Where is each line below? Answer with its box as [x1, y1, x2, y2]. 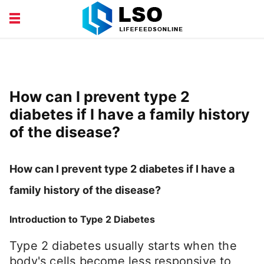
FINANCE [154, 38, 196, 50]
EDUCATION [22, 38, 78, 50]
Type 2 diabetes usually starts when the [9, 238, 237, 253]
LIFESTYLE [154, 68, 203, 80]
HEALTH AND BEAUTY [22, 68, 123, 80]
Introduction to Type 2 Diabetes [9, 213, 155, 226]
